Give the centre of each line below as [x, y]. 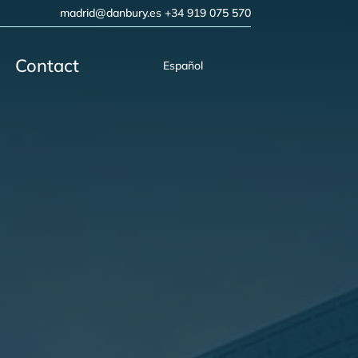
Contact [48, 66]
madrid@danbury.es [112, 13]
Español [183, 66]
